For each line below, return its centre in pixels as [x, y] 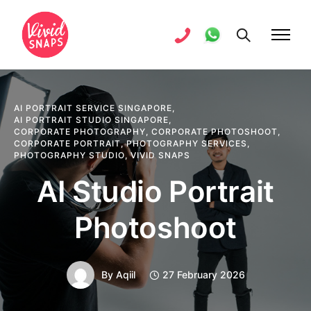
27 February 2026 [203, 275]
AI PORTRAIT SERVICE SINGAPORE [93, 108]
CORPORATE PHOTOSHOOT [215, 132]
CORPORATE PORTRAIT [67, 143]
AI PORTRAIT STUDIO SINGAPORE [91, 120]
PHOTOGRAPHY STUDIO [69, 155]
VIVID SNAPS [160, 155]
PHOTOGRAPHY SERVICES [187, 143]
